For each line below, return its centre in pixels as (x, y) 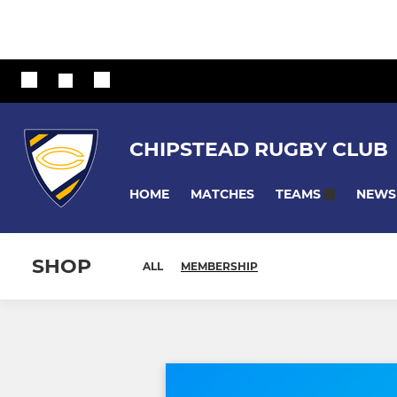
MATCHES (222, 194)
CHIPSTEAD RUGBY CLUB (259, 149)
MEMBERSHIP (219, 267)
